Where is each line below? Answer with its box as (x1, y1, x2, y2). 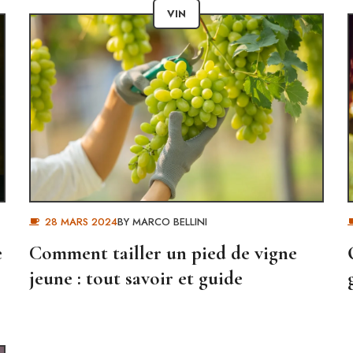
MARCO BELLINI (132, 214, 207, 229)
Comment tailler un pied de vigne (29, 241, 298, 265)
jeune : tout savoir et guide (29, 266, 243, 290)
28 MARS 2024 (44, 214, 117, 229)
